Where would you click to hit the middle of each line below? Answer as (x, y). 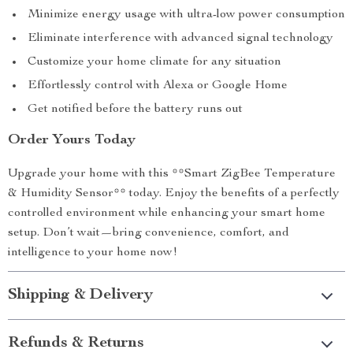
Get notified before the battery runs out (135, 110)
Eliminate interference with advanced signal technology (180, 39)
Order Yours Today (72, 140)
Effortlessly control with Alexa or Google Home (158, 86)
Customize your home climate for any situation (154, 62)
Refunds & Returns (76, 344)
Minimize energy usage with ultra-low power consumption (186, 15)
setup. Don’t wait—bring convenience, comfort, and (149, 233)
